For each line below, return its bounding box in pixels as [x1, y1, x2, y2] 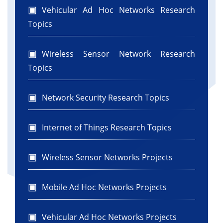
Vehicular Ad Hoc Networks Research [42, 4, 195, 15]
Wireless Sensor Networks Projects [42, 152, 173, 163]
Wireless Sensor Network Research [42, 48, 195, 59]
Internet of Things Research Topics [42, 122, 172, 133]
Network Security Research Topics [42, 92, 169, 103]
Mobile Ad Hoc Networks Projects [42, 182, 167, 193]
